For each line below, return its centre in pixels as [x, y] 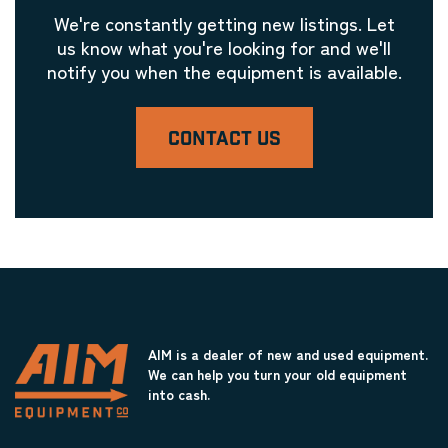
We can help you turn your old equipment [277, 374]
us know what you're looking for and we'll [224, 46]
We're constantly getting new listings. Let [224, 22]
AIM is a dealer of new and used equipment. [287, 354]
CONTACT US [224, 139]
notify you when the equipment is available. [224, 70]
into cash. [178, 394]
